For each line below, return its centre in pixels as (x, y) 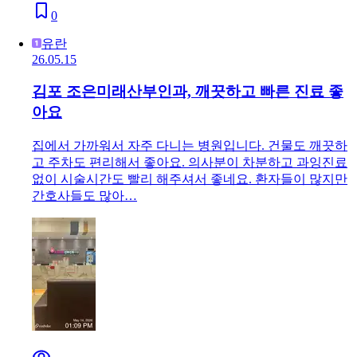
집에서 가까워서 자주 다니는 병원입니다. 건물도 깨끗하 (190, 146)
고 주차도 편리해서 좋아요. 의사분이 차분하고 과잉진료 (190, 163)
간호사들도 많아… (84, 196)
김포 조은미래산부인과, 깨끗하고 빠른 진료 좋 (188, 92)
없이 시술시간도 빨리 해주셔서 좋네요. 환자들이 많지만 (190, 179)
